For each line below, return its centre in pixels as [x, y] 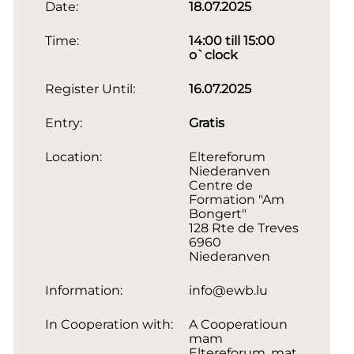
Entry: [63, 122]
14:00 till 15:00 [232, 40]
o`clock [213, 55]
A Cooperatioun [238, 324]
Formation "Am [236, 199]
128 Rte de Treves [243, 228]
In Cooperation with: [109, 324]
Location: [73, 156]
